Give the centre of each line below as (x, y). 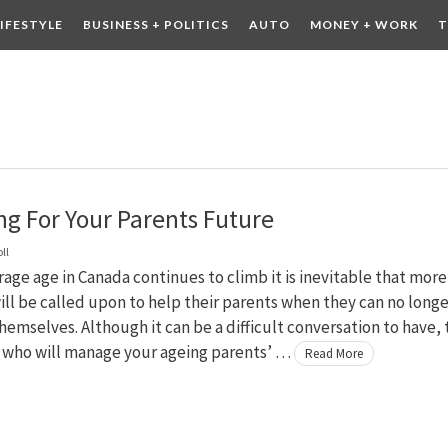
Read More (334, 353)
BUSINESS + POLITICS (155, 24)
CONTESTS (101, 74)
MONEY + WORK (363, 24)
